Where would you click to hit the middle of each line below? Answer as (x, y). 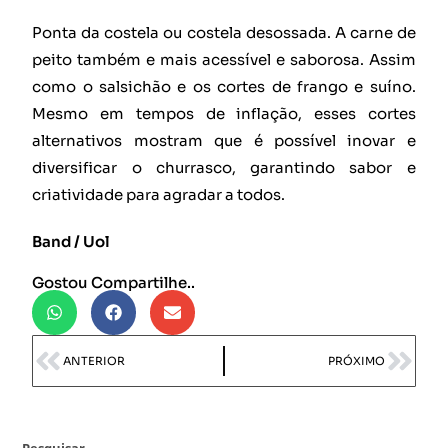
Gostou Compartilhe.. (114, 282)
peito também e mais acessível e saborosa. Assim (224, 59)
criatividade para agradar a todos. (159, 194)
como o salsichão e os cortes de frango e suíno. (224, 86)
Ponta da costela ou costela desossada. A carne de (224, 32)
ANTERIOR (94, 360)
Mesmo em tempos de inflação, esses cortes (224, 113)
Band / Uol (71, 241)
